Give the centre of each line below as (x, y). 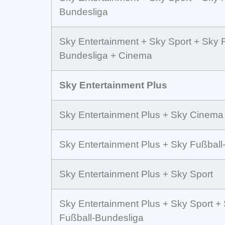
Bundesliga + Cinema (106, 55)
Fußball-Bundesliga (101, 217)
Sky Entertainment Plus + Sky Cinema (141, 115)
